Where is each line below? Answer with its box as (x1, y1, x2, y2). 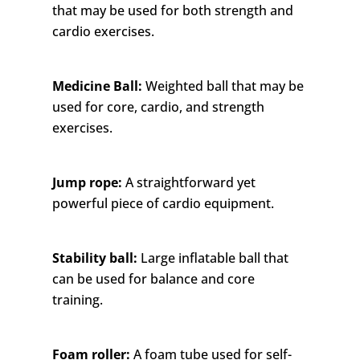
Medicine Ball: (51, 77, 142, 96)
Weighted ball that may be (141, 77, 304, 96)
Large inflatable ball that (137, 249, 288, 268)
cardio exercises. (51, 22, 154, 41)
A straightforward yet (121, 174, 256, 192)
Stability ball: (51, 249, 137, 268)
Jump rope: (51, 174, 122, 192)
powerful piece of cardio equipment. (51, 194, 274, 213)
